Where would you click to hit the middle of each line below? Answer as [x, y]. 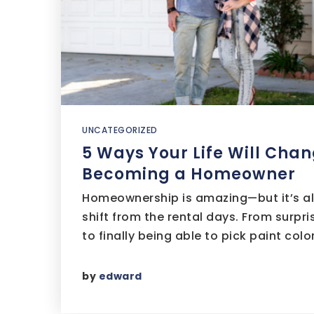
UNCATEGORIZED [120, 130]
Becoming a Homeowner [189, 174]
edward [120, 276]
